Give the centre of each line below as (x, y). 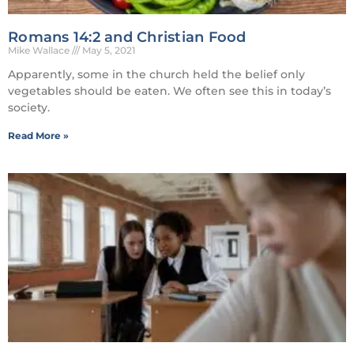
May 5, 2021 (107, 50)
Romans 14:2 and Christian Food (127, 37)
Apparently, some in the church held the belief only (156, 74)
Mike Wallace (40, 50)
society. (29, 107)
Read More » (38, 135)
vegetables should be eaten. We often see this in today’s (169, 90)
